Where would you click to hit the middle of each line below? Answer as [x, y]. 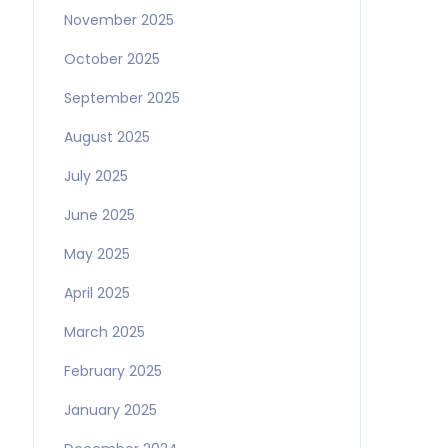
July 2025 [95, 176]
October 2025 [111, 59]
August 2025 [106, 137]
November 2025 [118, 20]
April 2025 [96, 293]
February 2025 [112, 371]
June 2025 [99, 215]
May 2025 [96, 254]
